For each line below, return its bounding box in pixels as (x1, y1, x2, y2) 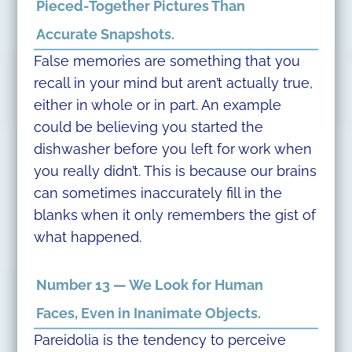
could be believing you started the (33, 119, 263, 136)
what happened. (33, 229, 141, 246)
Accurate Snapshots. (36, 26, 175, 43)
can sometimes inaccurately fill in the (33, 185, 282, 202)
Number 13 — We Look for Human (36, 277, 264, 294)
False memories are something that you (33, 53, 300, 70)
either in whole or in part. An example (33, 97, 281, 114)
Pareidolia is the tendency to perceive (33, 332, 286, 349)
